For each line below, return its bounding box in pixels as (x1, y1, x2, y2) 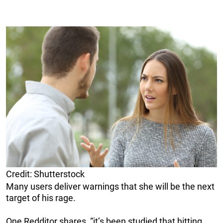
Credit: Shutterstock (6, 168, 85, 179)
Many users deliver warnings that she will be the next (6, 181, 215, 192)
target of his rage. (6, 192, 76, 203)
